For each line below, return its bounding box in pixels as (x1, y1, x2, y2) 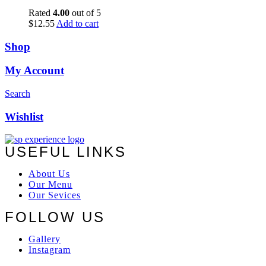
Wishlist (5, 110, 43, 123)
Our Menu (28, 179, 72, 190)
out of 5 (69, 7, 101, 18)
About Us (28, 169, 70, 179)
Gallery (28, 234, 61, 245)
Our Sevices (28, 190, 81, 201)
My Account (5, 64, 64, 77)
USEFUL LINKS (5, 144, 126, 160)
